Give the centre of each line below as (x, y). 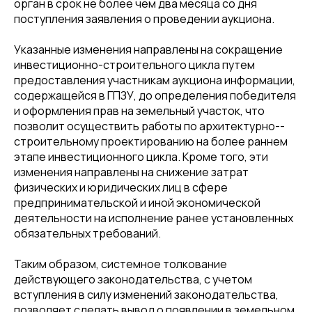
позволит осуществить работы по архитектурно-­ (149, 126)
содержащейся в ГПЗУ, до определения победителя (155, 95)
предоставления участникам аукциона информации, (155, 80)
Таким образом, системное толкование (120, 264)
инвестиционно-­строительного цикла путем (134, 65)
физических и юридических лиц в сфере (121, 187)
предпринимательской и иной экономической (137, 203)
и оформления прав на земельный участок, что (139, 111)
